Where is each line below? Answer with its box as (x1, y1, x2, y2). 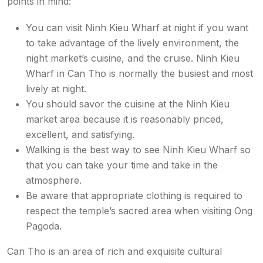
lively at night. (26, 83, 86, 95)
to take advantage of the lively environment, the (26, 37, 239, 49)
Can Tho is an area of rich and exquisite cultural (7, 245, 222, 258)
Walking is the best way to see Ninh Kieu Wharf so (26, 144, 251, 156)
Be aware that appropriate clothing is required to (26, 190, 242, 202)
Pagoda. (26, 220, 62, 232)
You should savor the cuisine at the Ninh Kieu (26, 98, 230, 110)
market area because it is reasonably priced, (26, 113, 224, 126)
